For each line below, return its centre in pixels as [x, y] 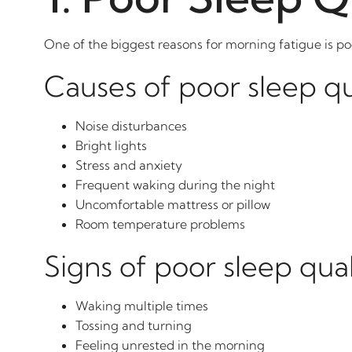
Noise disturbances [131, 126]
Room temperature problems [160, 224]
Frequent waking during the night [175, 185]
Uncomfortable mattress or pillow [173, 204]
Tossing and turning [134, 325]
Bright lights [111, 145]
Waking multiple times [142, 306]
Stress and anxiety [129, 165]
